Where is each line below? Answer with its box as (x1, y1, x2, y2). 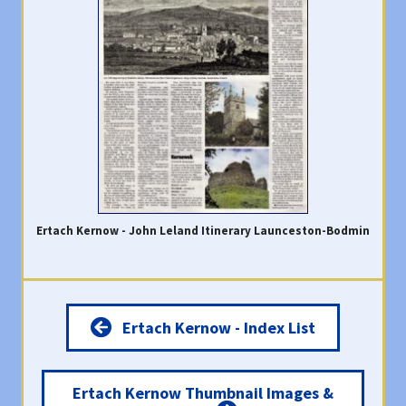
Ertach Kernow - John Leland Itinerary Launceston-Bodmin (35, 222, 370, 238)
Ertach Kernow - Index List (121, 316, 315, 338)
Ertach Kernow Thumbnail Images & (72, 382, 333, 403)
